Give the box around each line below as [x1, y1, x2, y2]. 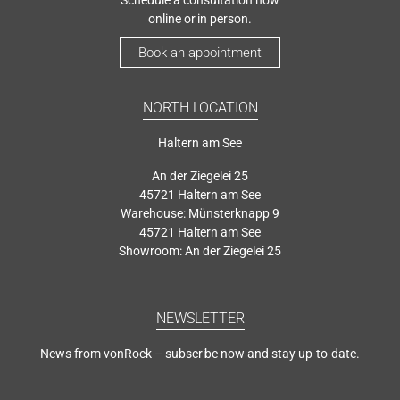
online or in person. [147, 11, 253, 26]
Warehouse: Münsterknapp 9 [121, 205, 279, 221]
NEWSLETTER [155, 309, 245, 327]
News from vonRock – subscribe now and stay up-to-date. [40, 346, 360, 361]
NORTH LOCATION [142, 98, 258, 116]
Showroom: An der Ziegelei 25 [119, 243, 281, 258]
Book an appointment [138, 44, 262, 61]
